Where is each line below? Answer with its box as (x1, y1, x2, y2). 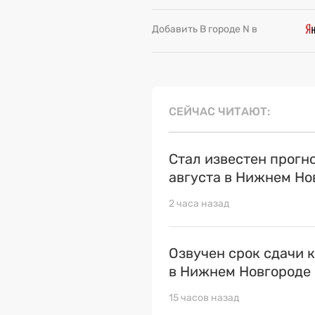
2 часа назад (169, 198, 229, 210)
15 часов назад (169, 292, 239, 304)
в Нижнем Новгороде (169, 263, 311, 281)
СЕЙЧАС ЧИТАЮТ (169, 105, 267, 119)
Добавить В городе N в (152, 23, 257, 36)
